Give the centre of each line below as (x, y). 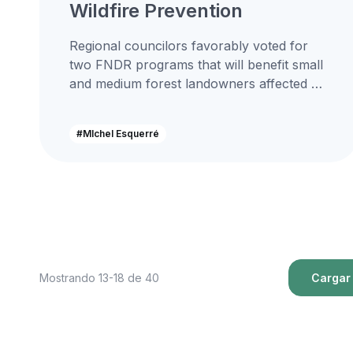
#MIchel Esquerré (117, 134)
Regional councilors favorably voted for (188, 46)
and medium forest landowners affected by (197, 84)
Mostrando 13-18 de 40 (99, 278)
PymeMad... (104, 121)
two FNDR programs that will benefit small (196, 65)
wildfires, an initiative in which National (184, 102)
